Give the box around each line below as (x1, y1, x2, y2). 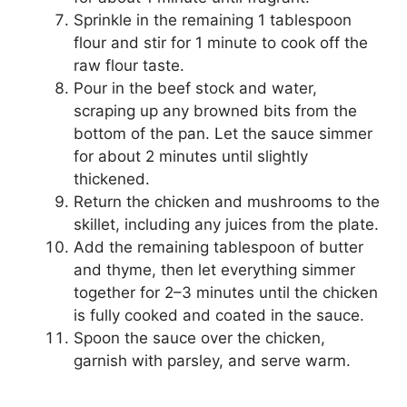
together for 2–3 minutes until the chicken (74, 283, 378, 302)
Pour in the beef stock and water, (74, 79, 317, 97)
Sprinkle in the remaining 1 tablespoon (74, 11, 352, 29)
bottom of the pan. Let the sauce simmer (74, 124, 372, 143)
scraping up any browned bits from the (74, 102, 357, 120)
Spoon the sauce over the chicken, (74, 329, 325, 347)
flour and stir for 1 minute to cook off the (74, 34, 368, 52)
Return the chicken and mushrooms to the (74, 193, 380, 211)
